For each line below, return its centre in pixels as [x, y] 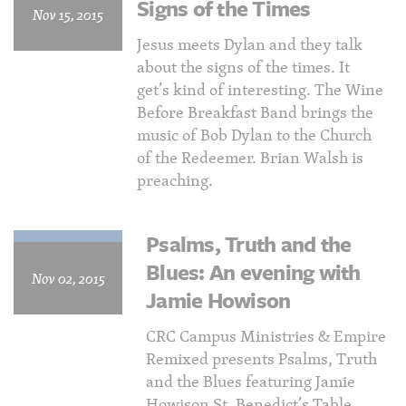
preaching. [175, 180]
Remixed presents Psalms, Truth [261, 358]
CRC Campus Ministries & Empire [266, 336]
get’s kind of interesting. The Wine [260, 89]
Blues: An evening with [253, 272]
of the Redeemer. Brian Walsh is [250, 157]
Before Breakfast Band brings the [255, 112]
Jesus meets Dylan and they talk [250, 44]
